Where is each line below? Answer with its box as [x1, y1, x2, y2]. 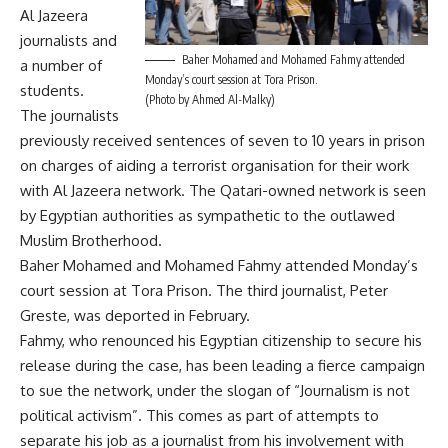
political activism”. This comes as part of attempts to [20, 405, 379, 425]
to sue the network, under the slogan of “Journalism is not [20, 380, 410, 400]
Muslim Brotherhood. [20, 230, 162, 250]
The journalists [20, 105, 119, 125]
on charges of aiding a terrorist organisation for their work [20, 155, 409, 175]
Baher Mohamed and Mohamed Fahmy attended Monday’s [20, 255, 418, 275]
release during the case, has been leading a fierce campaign [20, 355, 425, 375]
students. [20, 80, 84, 100]
